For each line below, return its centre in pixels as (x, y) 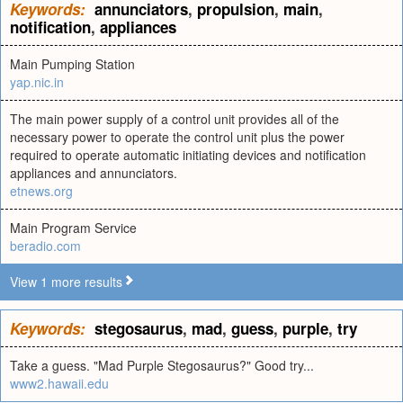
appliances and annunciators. (94, 173)
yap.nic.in (37, 82)
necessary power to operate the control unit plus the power (177, 137)
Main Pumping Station (72, 64)
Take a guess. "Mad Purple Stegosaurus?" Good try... (162, 365)
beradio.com (45, 246)
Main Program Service (73, 228)
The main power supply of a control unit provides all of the (175, 119)
